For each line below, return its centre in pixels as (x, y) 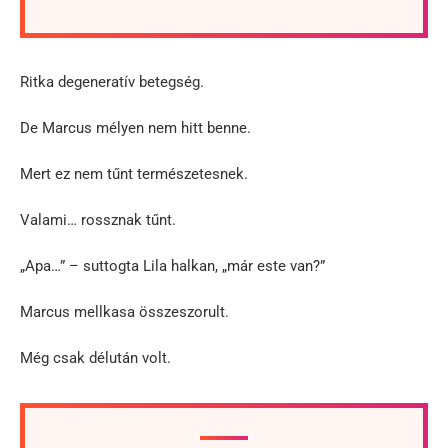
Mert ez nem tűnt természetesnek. (134, 173)
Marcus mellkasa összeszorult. (124, 311)
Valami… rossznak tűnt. (98, 219)
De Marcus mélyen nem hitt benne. (135, 127)
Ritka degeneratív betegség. (112, 81)
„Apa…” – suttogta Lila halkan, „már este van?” (172, 265)
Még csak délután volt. (95, 357)
